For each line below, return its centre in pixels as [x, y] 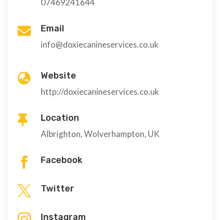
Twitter [57, 188]
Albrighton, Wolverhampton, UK [100, 134]
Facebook [62, 160]
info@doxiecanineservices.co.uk [100, 44]
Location [60, 118]
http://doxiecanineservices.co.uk [100, 91]
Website [58, 75]
